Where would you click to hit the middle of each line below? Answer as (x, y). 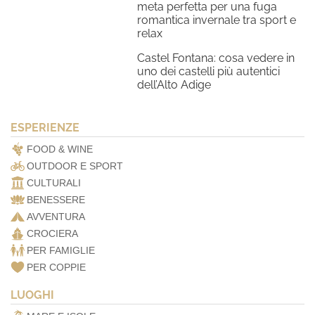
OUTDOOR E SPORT (75, 166)
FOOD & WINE (60, 149)
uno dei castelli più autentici (208, 72)
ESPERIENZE (45, 128)
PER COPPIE (56, 268)
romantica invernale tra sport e (217, 20)
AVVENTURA (56, 217)
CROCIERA (52, 234)
